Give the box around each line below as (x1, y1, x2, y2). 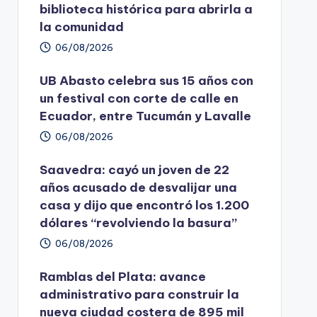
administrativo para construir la (39, 287, 239, 303)
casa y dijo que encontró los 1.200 (39, 197, 249, 214)
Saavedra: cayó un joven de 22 (39, 162, 229, 178)
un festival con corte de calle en (39, 91, 238, 107)
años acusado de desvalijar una (39, 180, 237, 196)
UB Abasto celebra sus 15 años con (39, 73, 253, 89)
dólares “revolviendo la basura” (39, 215, 237, 231)
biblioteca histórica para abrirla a (39, 1, 253, 18)
